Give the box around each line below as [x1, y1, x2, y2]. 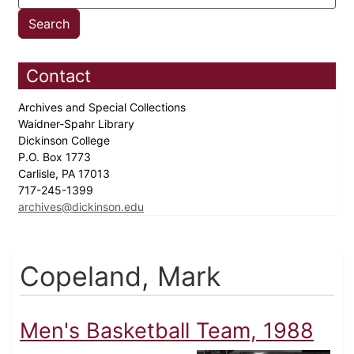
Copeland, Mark [20, 260, 221, 293]
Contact [26, 66, 91, 87]
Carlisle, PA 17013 [18, 167, 113, 181]
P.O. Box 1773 [18, 150, 94, 164]
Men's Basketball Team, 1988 [20, 318, 314, 345]
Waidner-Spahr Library [18, 117, 137, 131]
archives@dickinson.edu [18, 200, 144, 214]
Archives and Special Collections [18, 100, 189, 115]
